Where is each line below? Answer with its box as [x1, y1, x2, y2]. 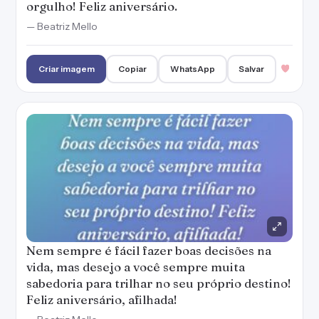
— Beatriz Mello [26, 20, 98, 33]
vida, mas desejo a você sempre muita [26, 259, 245, 274]
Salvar [239, 63, 265, 74]
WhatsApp [170, 63, 216, 74]
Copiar [117, 63, 147, 74]
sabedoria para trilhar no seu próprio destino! [26, 276, 291, 291]
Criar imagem [38, 63, 95, 74]
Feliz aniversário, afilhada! [26, 292, 177, 307]
